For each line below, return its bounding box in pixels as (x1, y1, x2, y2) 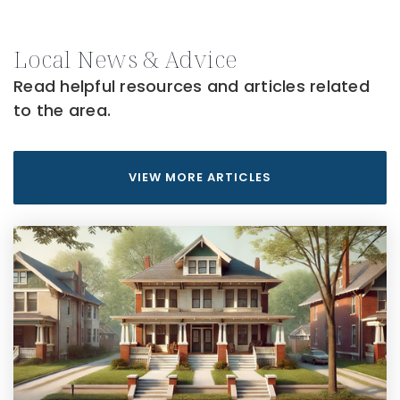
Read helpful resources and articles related (13, 75, 370, 98)
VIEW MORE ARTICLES (129, 169, 271, 187)
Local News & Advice (13, 43, 237, 76)
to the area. (13, 99, 111, 122)
